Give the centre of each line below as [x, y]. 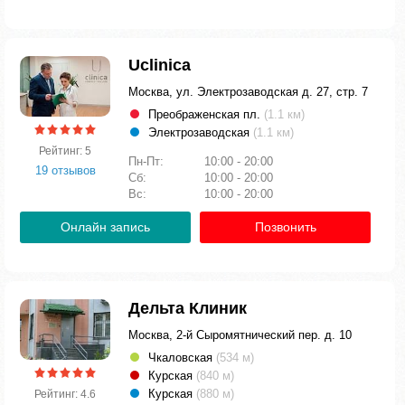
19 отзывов [65, 170]
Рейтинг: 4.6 [65, 394]
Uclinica [160, 65]
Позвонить [285, 227]
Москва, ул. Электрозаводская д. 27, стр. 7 [248, 92]
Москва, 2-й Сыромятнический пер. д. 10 [240, 335]
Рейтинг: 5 [65, 151]
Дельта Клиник [188, 308]
